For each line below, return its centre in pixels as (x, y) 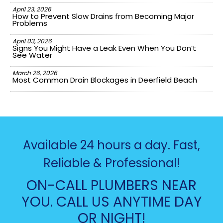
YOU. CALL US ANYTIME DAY (111, 202)
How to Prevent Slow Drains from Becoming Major (103, 16)
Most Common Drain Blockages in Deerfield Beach (105, 80)
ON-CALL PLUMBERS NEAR (111, 186)
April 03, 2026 (32, 41)
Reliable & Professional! (111, 163)
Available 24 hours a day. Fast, (111, 145)
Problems (30, 23)
